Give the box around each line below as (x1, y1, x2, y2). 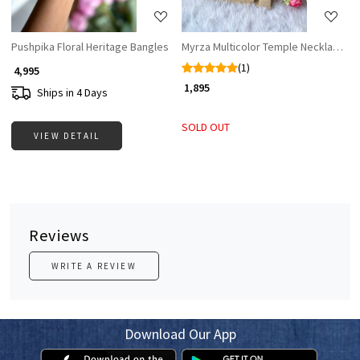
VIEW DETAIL (34, 130, 100, 142)
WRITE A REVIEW (51, 260, 137, 272)
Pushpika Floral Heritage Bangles (11, 39, 169, 55)
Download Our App (124, 325, 236, 344)
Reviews (29, 225, 90, 246)
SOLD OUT (182, 120, 230, 135)
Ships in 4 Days (37, 84, 108, 100)
